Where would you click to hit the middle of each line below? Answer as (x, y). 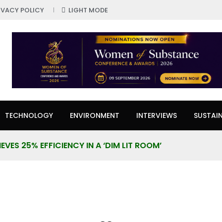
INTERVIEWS (157, 116)
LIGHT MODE (88, 10)
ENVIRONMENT (95, 116)
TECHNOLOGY (29, 116)
